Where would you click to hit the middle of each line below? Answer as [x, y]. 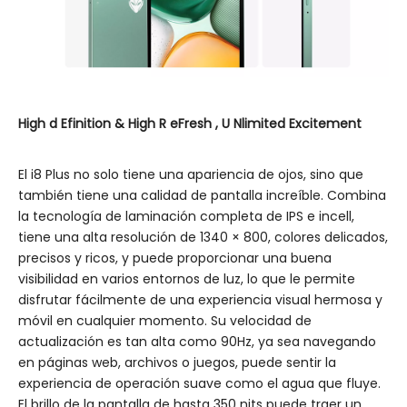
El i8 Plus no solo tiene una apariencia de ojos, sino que [191, 174]
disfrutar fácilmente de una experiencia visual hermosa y [200, 300]
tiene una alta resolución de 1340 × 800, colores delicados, [203, 237]
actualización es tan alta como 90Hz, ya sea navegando [197, 342]
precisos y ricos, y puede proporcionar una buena [175, 258]
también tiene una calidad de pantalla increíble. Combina [202, 195]
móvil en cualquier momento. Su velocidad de [165, 321]
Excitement [325, 124]
